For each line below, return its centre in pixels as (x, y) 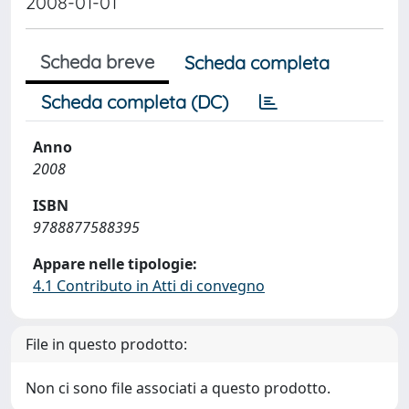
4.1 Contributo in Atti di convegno (149, 286)
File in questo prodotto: (106, 344)
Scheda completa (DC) (135, 102)
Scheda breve (97, 62)
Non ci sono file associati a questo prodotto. (178, 388)
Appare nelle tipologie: (115, 264)
